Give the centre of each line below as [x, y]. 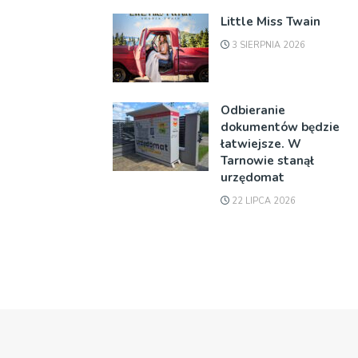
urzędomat [253, 177]
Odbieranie [253, 110]
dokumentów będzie [280, 127]
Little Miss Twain [270, 22]
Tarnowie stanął [267, 160]
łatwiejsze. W [261, 143]
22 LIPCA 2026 [263, 201]
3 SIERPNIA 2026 [267, 45]
